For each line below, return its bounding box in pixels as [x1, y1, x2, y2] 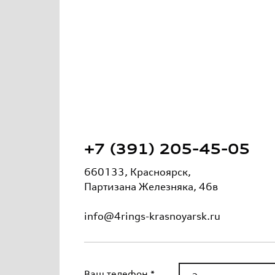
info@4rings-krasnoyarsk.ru [84, 210, 220, 222]
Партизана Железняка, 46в [84, 180, 218, 193]
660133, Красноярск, [84, 166, 191, 178]
